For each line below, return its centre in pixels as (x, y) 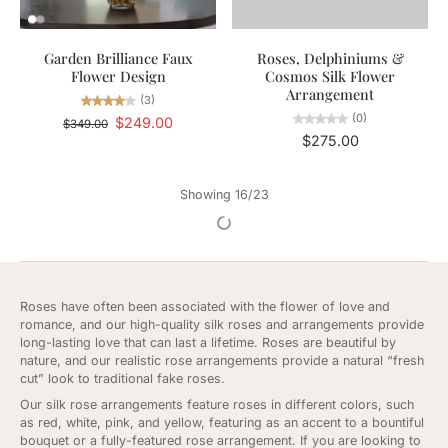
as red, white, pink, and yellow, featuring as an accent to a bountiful (222, 422)
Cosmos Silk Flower (330, 75)
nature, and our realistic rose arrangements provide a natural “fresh (222, 360)
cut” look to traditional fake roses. (122, 378)
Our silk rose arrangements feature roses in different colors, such (217, 404)
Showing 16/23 (224, 194)
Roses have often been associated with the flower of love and (205, 306)
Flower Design (118, 75)
